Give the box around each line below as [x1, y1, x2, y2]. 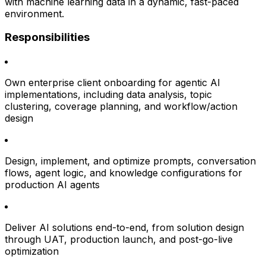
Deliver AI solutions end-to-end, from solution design [5, 221, 244, 234]
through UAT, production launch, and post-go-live [5, 233, 233, 246]
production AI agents [5, 179, 100, 191]
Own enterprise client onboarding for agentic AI [5, 77, 220, 89]
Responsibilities [5, 30, 90, 45]
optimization [5, 245, 59, 258]
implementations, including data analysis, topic [5, 88, 212, 101]
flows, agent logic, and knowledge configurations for [5, 167, 242, 179]
